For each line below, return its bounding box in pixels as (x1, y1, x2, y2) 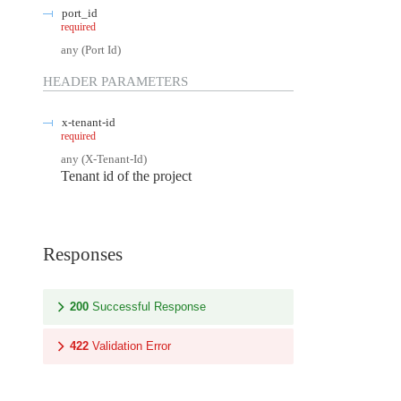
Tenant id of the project (61, 167, 192, 183)
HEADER (43, 73, 98, 89)
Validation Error (92, 339, 171, 354)
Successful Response (92, 300, 206, 314)
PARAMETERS (98, 73, 188, 89)
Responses (43, 243, 123, 265)
